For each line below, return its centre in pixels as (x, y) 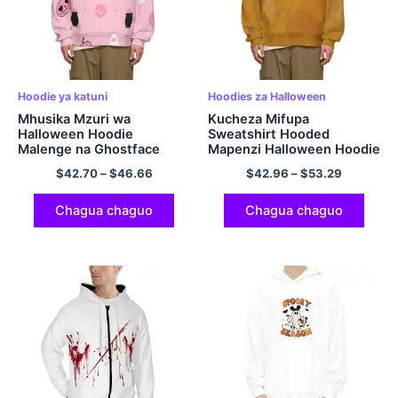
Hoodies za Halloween (267, 97)
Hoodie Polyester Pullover (100, 165)
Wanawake (242, 180)
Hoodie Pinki (57, 180)
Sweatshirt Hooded (269, 135)
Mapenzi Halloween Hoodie (294, 150)
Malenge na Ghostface (89, 150)
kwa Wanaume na (263, 165)
